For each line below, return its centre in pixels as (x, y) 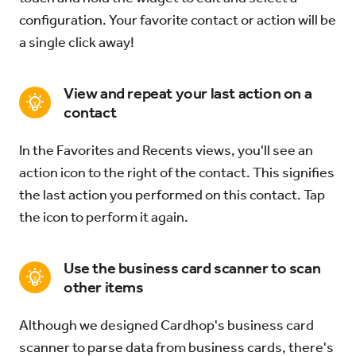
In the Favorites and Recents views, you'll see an (166, 150)
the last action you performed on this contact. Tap (172, 195)
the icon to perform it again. (104, 217)
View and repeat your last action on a (188, 93)
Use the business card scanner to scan (192, 268)
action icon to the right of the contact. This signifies (177, 172)
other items (104, 287)
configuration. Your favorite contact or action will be (178, 20)
